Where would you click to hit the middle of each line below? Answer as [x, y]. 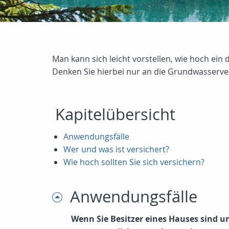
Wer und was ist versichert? [116, 149]
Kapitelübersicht [115, 114]
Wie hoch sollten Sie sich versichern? [134, 162]
